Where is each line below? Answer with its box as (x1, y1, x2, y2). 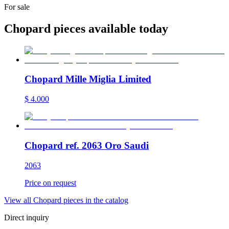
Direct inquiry (4, 213, 49, 222)
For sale (4, 2, 30, 11)
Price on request (25, 178, 76, 187)
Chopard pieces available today (4, 21, 168, 35)
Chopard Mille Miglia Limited (25, 74, 151, 85)
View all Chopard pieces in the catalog (4, 195, 128, 204)
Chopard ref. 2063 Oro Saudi (25, 140, 149, 151)
